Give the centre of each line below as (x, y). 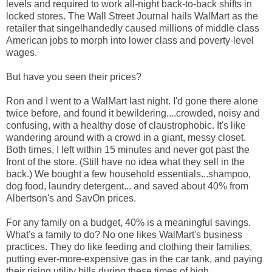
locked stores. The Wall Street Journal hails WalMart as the (132, 16)
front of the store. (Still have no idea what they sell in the (125, 161)
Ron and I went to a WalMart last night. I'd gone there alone (132, 101)
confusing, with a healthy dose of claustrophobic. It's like (126, 125)
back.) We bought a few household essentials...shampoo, (128, 174)
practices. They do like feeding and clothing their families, (129, 246)
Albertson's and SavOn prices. (71, 198)
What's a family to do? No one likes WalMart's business (124, 234)
